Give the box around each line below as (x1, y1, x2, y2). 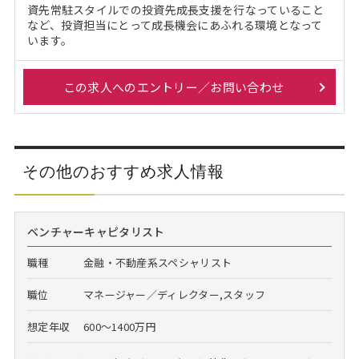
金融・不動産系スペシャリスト (83, 255, 232, 270)
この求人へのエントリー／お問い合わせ (63, 79, 284, 95)
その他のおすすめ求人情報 (22, 163, 224, 180)
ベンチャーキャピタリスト (26, 224, 165, 240)
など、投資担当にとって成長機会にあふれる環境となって (26, 17, 323, 33)
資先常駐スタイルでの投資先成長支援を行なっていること (26, 2, 325, 18)
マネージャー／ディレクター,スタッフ (83, 287, 266, 302)
